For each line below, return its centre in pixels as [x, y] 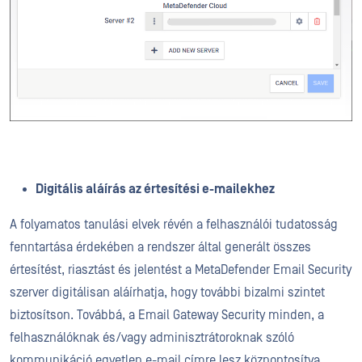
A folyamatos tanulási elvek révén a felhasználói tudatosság [174, 224]
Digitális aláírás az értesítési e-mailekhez [155, 189]
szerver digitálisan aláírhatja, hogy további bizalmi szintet [167, 292]
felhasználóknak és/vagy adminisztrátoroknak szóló [152, 337]
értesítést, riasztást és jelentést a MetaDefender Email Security [181, 269]
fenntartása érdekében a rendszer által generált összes [160, 247]
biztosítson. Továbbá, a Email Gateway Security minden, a [167, 315]
